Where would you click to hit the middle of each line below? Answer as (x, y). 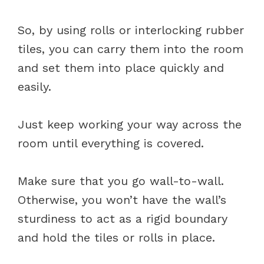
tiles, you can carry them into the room (131, 49)
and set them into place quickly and (121, 67)
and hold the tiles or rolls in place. (118, 237)
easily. (34, 86)
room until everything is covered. (113, 143)
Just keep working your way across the (130, 124)
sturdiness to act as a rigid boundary (123, 218)
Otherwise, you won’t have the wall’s (122, 199)
